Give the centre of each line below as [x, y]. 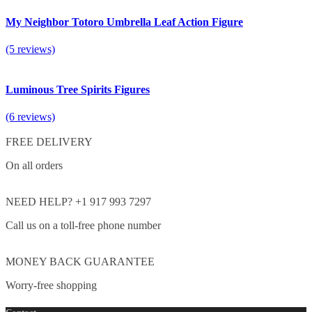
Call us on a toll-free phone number [83, 225]
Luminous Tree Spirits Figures [78, 89]
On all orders [34, 165]
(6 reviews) [30, 116]
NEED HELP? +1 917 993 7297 [78, 201]
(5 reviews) [30, 49]
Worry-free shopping [51, 285]
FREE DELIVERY [49, 141]
